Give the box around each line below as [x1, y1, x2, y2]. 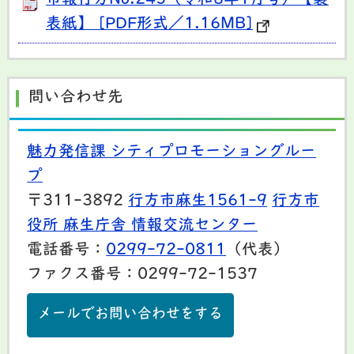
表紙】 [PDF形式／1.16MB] [45, 16, 253, 32]
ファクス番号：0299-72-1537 [27, 267, 258, 283]
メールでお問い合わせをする [38, 308, 224, 322]
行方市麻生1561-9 [128, 194, 268, 209]
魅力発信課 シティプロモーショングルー [27, 145, 317, 160]
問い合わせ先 [28, 89, 124, 106]
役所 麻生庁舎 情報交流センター [27, 218, 258, 234]
